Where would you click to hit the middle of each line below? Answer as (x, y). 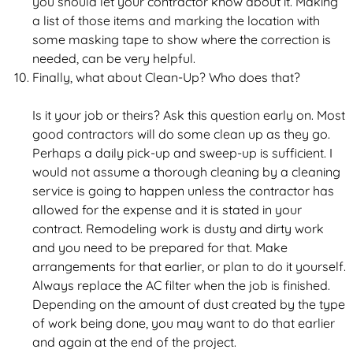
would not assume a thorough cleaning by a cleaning (186, 172)
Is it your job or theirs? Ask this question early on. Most (188, 115)
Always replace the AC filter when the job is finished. (181, 285)
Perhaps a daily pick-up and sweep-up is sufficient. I (182, 153)
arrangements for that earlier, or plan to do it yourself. (189, 266)
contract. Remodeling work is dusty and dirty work (178, 229)
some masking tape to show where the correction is (181, 39)
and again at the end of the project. (134, 342)
